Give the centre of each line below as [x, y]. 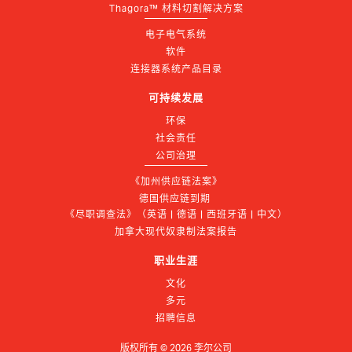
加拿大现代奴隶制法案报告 [176, 232]
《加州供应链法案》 [176, 181]
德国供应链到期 [176, 199]
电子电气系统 [176, 35]
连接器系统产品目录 [176, 69]
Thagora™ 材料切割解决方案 [176, 9]
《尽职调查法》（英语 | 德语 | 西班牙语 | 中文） [176, 214]
